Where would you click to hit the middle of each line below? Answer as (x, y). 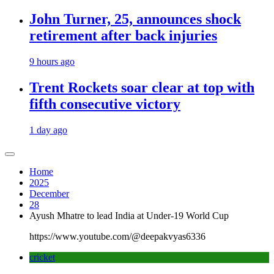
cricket (42, 257)
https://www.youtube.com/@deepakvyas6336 (117, 236)
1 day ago (48, 130)
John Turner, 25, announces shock (135, 19)
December (49, 193)
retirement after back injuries (123, 36)
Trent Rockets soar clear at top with (142, 87)
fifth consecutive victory (105, 104)
